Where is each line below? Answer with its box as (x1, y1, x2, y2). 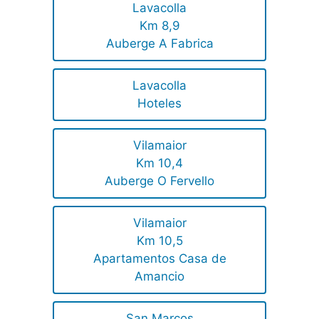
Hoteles (137, 95, 182, 110)
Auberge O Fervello (105, 173, 214, 188)
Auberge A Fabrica (105, 36, 214, 51)
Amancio (135, 268, 184, 283)
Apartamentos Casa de (93, 251, 226, 266)
